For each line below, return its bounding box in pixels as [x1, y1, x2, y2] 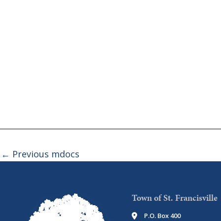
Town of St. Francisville [132, 191, 218, 204]
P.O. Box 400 [144, 211, 181, 220]
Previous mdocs [10, 148, 79, 160]
